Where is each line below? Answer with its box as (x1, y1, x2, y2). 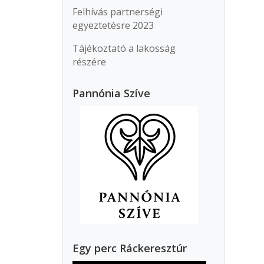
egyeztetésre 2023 (72, 19, 154, 32)
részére (72, 55, 107, 69)
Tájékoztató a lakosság (72, 42, 176, 55)
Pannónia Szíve (72, 86, 151, 101)
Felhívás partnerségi (72, 5, 163, 19)
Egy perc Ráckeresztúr (72, 241, 187, 256)
